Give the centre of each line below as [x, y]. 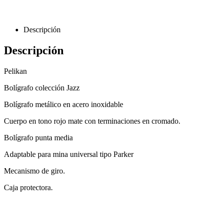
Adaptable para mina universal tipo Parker [69, 154]
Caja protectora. [28, 187]
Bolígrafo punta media [38, 137]
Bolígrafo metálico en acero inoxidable [64, 104]
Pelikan [15, 71]
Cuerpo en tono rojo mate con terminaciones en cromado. [92, 121]
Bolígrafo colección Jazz [42, 88]
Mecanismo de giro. [34, 171]
